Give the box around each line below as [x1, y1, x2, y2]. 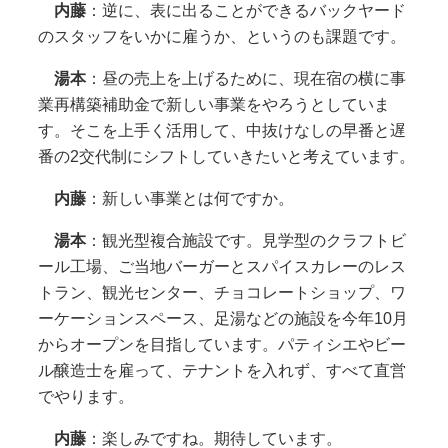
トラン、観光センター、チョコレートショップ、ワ [37, 283, 406, 301]
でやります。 [37, 387, 134, 405]
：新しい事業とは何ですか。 [85, 189, 294, 207]
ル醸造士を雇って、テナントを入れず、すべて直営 [37, 361, 406, 379]
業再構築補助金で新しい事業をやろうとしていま [37, 95, 390, 113]
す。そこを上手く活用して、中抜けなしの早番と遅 [37, 121, 406, 139]
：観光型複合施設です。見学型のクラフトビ [85, 231, 406, 249]
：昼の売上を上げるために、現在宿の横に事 [85, 69, 406, 87]
